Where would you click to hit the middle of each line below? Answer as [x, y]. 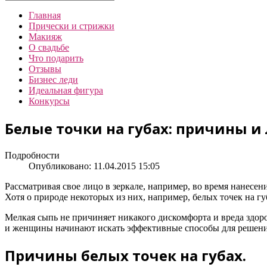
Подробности [32, 155]
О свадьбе [49, 47]
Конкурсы [49, 101]
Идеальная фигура [66, 90]
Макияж [45, 37]
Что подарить [56, 58]
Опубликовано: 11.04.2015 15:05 [94, 166]
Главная [45, 15]
